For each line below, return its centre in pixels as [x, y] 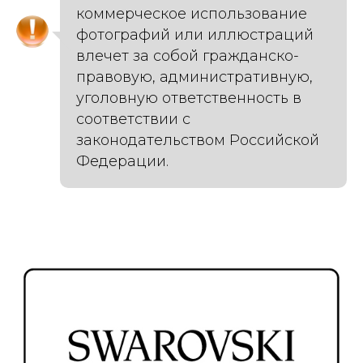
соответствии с [133, 119]
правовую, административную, [194, 77]
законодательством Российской [198, 140]
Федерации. [122, 161]
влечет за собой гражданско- [188, 56]
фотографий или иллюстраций [195, 35]
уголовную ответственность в [189, 98]
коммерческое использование [192, 14]
